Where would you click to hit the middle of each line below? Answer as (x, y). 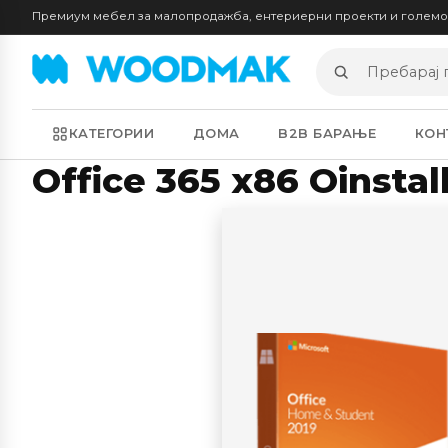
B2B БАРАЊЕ (327, 134)
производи (363, 105)
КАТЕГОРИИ (111, 134)
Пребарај (354, 82)
